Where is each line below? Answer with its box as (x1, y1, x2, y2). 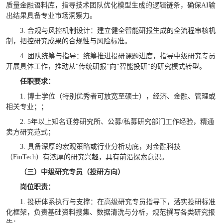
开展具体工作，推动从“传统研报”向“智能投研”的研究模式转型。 (5, 62, 206, 70)
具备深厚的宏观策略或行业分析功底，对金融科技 (27, 143, 181, 151)
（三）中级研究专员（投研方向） (19, 168, 124, 176)
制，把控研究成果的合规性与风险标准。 (5, 37, 131, 45)
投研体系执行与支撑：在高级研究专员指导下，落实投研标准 (27, 198, 216, 206)
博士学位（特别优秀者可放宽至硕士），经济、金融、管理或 (27, 92, 216, 100)
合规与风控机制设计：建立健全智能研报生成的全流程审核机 (27, 26, 216, 34)
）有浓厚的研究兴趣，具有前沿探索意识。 (35, 153, 168, 161)
